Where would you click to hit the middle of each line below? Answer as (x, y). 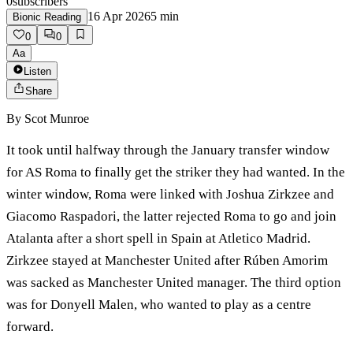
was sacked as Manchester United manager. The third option (174, 283)
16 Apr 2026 (119, 17)
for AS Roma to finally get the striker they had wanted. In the (176, 173)
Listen (37, 72)
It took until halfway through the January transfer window (168, 150)
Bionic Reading (47, 17)
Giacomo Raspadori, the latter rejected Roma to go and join (171, 217)
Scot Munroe (57, 119)
